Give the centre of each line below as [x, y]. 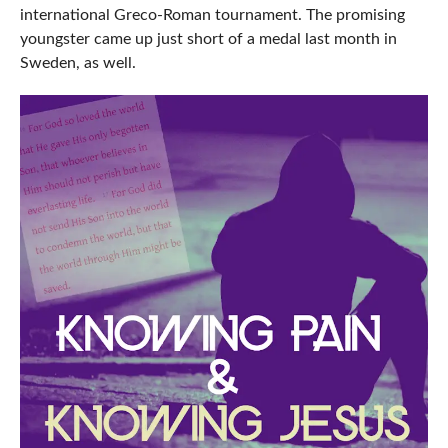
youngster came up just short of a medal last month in [208, 38]
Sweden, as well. [77, 62]
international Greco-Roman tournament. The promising [212, 14]
